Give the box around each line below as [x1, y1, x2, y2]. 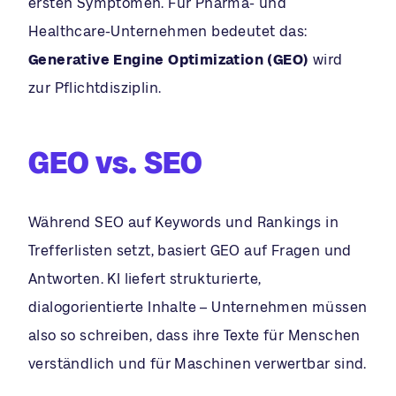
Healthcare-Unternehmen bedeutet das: [28, 23, 308, 39]
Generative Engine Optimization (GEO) [28, 51, 309, 67]
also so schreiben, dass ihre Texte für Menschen [28, 327, 361, 343]
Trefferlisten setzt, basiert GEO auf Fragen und [28, 242, 352, 258]
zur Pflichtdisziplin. [28, 80, 162, 95]
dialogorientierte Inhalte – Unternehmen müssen [28, 299, 368, 315]
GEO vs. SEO [28, 145, 202, 179]
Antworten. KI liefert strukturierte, [28, 270, 262, 286]
